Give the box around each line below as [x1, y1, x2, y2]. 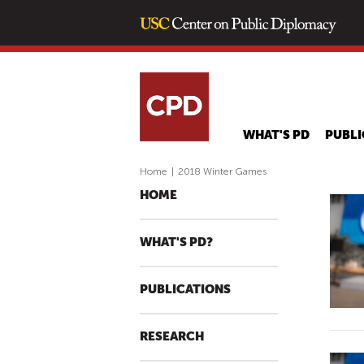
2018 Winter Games [178, 166, 266, 177]
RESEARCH [140, 330, 204, 344]
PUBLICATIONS [140, 283, 231, 297]
